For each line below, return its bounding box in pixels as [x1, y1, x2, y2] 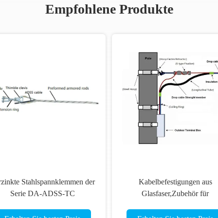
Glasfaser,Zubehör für [142, 189, 209, 198]
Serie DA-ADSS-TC [10, 189, 75, 198]
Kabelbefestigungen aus [138, 178, 212, 186]
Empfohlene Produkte [45, 1, 173, 17]
